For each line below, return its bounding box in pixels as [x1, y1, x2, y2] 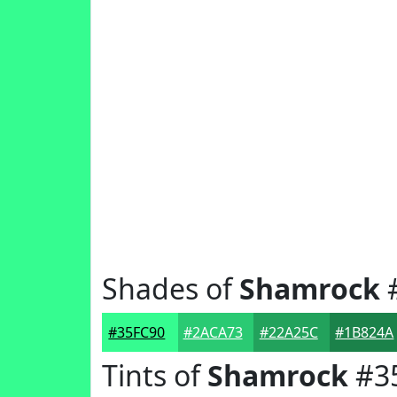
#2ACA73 [183, 323, 243, 342]
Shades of [102, 269, 239, 307]
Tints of [102, 356, 207, 394]
